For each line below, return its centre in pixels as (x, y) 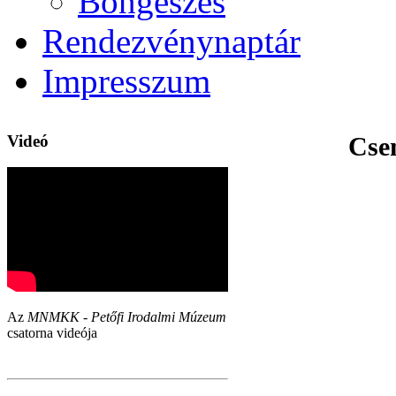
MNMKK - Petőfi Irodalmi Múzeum (127, 317)
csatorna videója (52, 333)
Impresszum (126, 81)
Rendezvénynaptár (171, 41)
